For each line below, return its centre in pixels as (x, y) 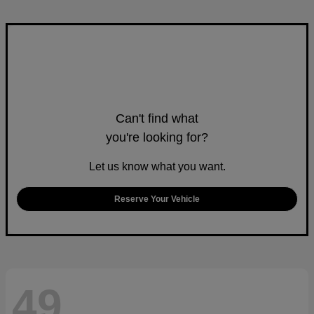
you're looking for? (157, 137)
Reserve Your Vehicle (157, 199)
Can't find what (157, 118)
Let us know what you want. (157, 166)
